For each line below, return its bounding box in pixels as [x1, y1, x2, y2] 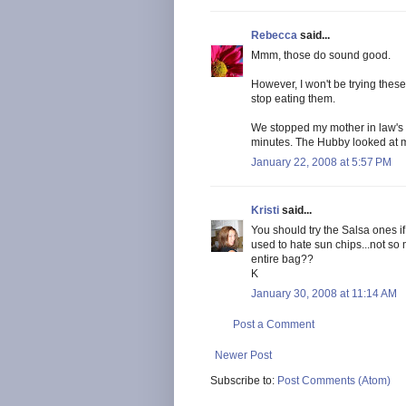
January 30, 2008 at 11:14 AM [251, 286, 397, 300]
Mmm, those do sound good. [251, 48, 391, 62]
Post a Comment [233, 317, 314, 331]
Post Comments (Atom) [277, 373, 391, 387]
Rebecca [251, 28, 297, 42]
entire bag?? [251, 252, 314, 266]
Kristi [251, 203, 279, 217]
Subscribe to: [210, 373, 277, 387]
